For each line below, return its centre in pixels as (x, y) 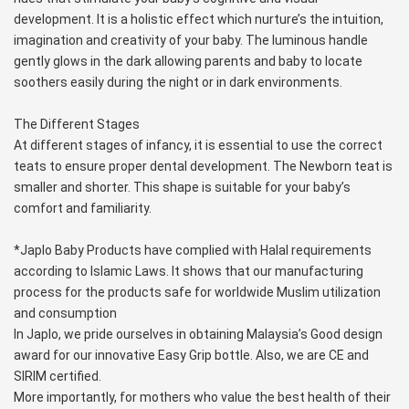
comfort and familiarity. (83, 208)
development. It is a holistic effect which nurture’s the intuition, (199, 19)
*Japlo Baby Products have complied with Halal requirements (193, 250)
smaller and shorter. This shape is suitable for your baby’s (182, 187)
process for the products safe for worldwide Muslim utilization (197, 292)
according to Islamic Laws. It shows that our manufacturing (189, 271)
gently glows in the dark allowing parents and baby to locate (188, 61)
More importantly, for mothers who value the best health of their (202, 397)
